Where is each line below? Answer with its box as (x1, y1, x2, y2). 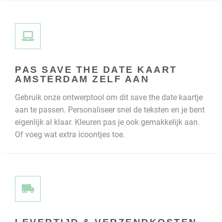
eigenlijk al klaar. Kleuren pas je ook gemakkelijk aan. (15, 117, 200, 127)
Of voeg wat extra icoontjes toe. (15, 129, 125, 139)
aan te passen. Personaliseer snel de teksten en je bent (15, 105, 205, 114)
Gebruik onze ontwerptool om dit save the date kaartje (15, 92, 203, 102)
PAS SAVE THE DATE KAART (15, 64, 177, 75)
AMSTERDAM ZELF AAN (15, 73, 149, 84)
